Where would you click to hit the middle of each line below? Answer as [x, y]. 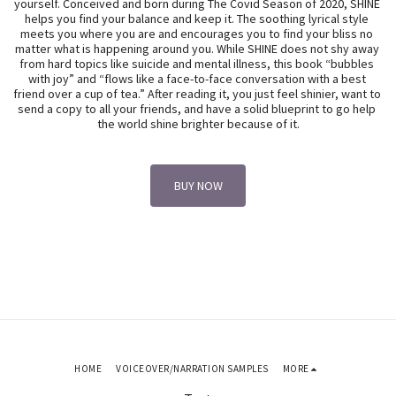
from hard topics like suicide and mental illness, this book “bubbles [197, 64]
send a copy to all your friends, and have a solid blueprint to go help [197, 109]
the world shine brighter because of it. [198, 124]
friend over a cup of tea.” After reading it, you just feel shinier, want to [197, 94]
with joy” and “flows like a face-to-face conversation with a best [197, 79]
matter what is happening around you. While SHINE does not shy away [197, 49]
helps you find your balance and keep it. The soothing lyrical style [197, 19]
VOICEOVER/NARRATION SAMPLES [192, 369]
